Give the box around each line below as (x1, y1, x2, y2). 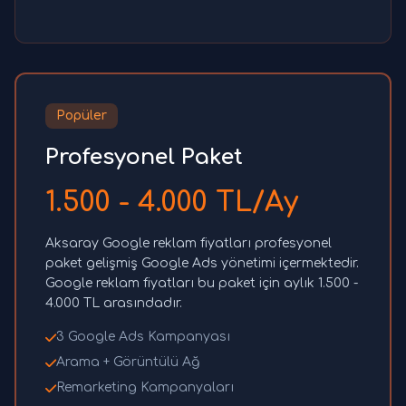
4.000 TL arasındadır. (45, 296, 182, 311)
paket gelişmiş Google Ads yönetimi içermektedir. (45, 256, 359, 271)
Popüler (56, 109, 107, 123)
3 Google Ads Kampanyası (56, 330, 230, 344)
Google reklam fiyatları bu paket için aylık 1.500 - (45, 276, 358, 291)
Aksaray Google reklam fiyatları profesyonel (45, 237, 332, 251)
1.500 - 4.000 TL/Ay (45, 188, 298, 218)
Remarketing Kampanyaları (56, 381, 234, 395)
